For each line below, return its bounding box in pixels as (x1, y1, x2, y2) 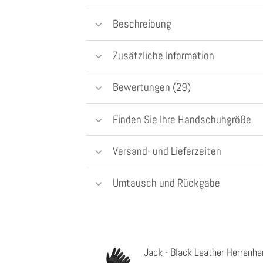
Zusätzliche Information (112, 48, 214, 63)
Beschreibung (112, 16, 171, 31)
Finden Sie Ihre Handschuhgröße (112, 112, 251, 127)
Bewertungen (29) (112, 80, 191, 95)
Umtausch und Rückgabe (112, 176, 220, 191)
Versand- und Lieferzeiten (112, 143, 221, 159)
